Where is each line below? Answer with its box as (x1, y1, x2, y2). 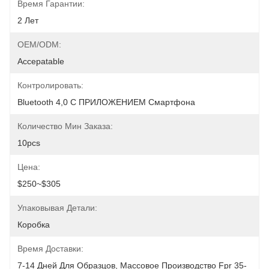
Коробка (17, 220, 50, 229)
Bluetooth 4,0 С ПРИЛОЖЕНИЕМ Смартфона (17, 97, 195, 107)
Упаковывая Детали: (17, 203, 97, 213)
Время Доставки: (17, 244, 83, 253)
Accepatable (17, 56, 64, 66)
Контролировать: (17, 80, 83, 90)
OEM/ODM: (17, 40, 61, 49)
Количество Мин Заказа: (17, 121, 113, 131)
